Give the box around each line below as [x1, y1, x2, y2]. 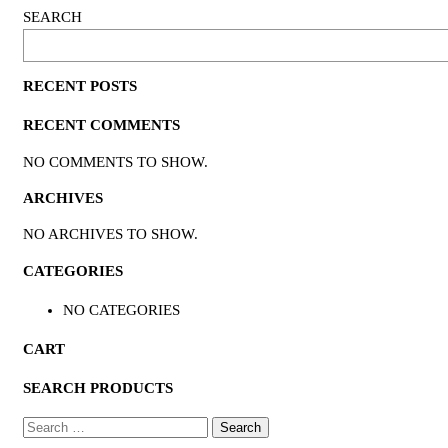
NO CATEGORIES [63, 301, 180, 318]
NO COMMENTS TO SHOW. [23, 153, 208, 170]
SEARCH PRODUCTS [23, 379, 173, 396]
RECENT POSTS [23, 78, 137, 95]
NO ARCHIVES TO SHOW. [23, 226, 198, 243]
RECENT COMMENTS [23, 117, 180, 134]
